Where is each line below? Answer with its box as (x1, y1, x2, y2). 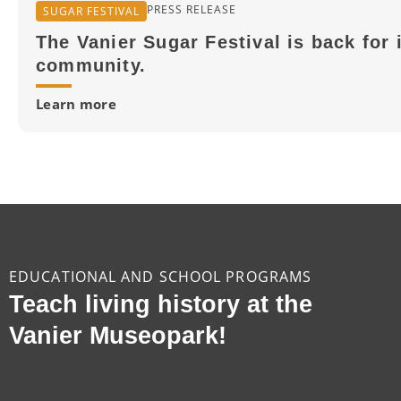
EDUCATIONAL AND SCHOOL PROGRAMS (9, 266, 312, 286)
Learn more (36, 94, 116, 113)
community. (36, 55, 146, 75)
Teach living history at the (9, 289, 312, 318)
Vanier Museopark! (9, 320, 226, 349)
